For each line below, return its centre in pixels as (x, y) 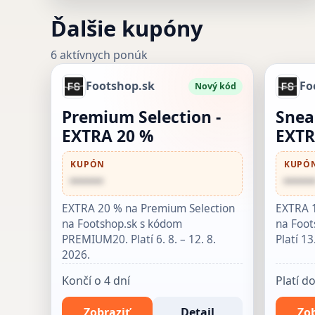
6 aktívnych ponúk (99, 54)
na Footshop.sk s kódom (122, 224)
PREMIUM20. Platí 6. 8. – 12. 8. (139, 240)
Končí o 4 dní (96, 280)
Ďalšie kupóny (127, 28)
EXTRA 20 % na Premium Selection (149, 209)
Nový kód (216, 86)
